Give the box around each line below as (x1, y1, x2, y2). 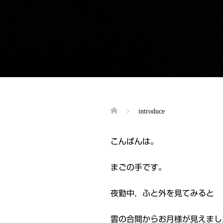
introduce (138, 107, 165, 115)
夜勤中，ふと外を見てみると (111, 189, 214, 197)
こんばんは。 (111, 137, 158, 145)
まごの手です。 (111, 163, 166, 171)
